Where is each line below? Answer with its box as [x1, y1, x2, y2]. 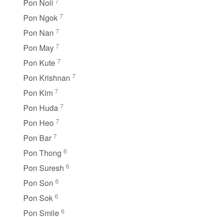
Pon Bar [23, 132, 53, 143]
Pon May [23, 42, 56, 53]
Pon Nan [23, 27, 56, 38]
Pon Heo [23, 117, 56, 128]
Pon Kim [23, 87, 55, 98]
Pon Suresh [23, 162, 66, 173]
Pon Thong [23, 147, 63, 158]
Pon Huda [23, 102, 60, 113]
